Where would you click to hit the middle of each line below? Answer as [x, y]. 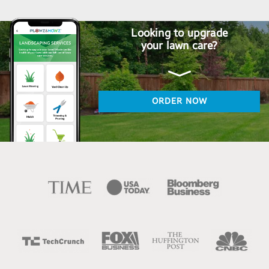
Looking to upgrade [179, 33]
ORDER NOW [179, 101]
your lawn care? [179, 46]
